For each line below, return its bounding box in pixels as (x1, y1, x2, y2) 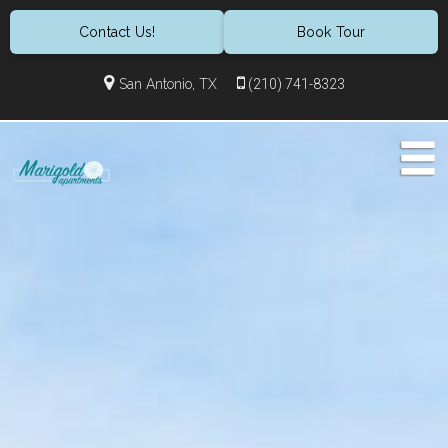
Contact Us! (78, 24, 156, 40)
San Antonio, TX (118, 76, 217, 92)
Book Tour (296, 24, 366, 40)
